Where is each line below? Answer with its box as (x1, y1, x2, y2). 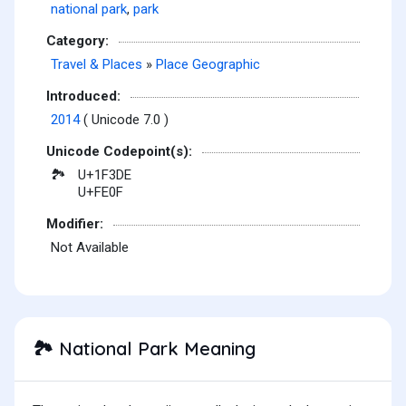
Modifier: (46, 215, 103, 232)
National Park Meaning (53, 337, 256, 361)
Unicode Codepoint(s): (46, 142, 192, 159)
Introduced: (46, 87, 121, 104)
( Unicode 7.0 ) (80, 111, 169, 129)
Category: (46, 32, 109, 49)
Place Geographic (156, 56, 260, 73)
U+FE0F (78, 184, 123, 201)
